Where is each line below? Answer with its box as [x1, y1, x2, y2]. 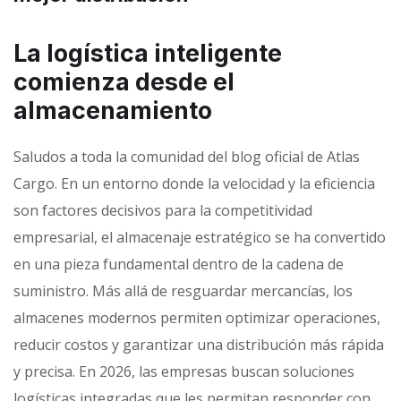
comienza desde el [13, 67, 235, 98]
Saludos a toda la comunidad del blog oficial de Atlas [13, 147, 360, 167]
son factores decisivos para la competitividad [13, 200, 312, 221]
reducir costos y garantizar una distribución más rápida [13, 335, 384, 355]
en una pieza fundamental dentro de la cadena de [13, 254, 344, 275]
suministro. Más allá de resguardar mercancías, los [13, 281, 353, 302]
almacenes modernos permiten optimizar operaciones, [13, 308, 380, 328]
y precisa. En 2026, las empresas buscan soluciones [13, 362, 354, 382]
